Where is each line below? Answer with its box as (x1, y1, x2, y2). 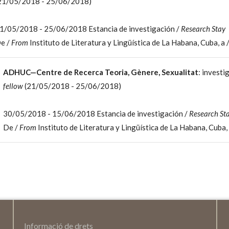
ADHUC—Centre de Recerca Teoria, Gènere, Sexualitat (3, 67, 198, 77)
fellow (3, 81, 25, 90)
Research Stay (180, 24, 225, 33)
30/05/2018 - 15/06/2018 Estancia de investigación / (3, 109, 189, 118)
